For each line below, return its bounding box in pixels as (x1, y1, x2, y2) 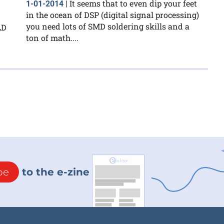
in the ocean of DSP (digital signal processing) (26, 9, 199, 20)
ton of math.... (26, 32, 78, 43)
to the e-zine (19, 166, 89, 178)
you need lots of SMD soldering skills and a (26, 21, 189, 32)
